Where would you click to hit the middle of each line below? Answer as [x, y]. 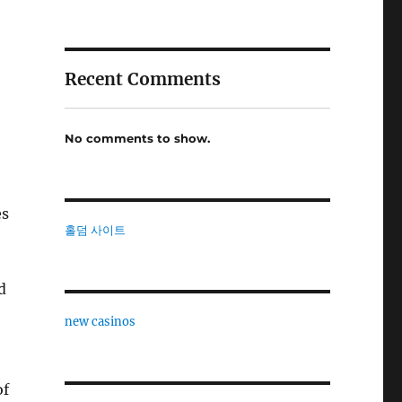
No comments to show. [137, 138]
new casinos [100, 321]
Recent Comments [142, 79]
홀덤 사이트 [95, 230]
